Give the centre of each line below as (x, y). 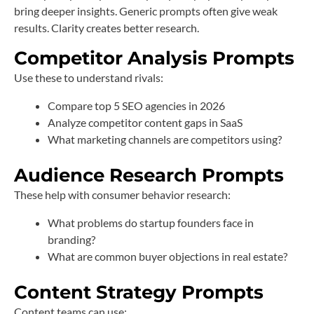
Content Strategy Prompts (139, 293)
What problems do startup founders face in (151, 223)
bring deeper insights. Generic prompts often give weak (146, 11)
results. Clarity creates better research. (107, 28)
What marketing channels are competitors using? (165, 139)
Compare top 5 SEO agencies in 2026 (136, 106)
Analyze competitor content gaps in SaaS (145, 123)
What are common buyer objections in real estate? (168, 257)
